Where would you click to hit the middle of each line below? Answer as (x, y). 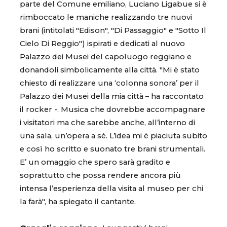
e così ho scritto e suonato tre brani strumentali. (112, 149)
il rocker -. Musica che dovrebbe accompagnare (112, 110)
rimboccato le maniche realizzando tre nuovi (106, 17)
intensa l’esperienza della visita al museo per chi (111, 189)
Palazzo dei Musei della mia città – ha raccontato (112, 97)
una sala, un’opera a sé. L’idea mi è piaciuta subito (113, 136)
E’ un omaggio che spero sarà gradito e (95, 162)
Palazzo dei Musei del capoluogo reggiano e (106, 57)
